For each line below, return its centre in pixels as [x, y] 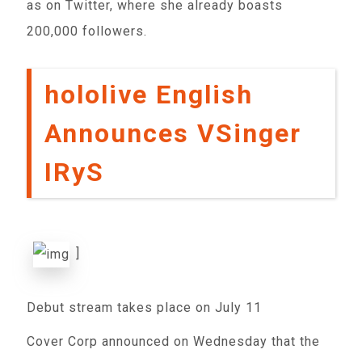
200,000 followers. [87, 31]
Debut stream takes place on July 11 [145, 307]
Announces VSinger [173, 133]
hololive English [149, 95]
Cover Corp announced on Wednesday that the [174, 341]
